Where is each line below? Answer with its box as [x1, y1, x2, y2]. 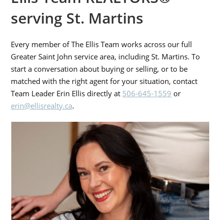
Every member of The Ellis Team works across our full [11, 39, 192, 49]
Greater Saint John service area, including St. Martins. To [11, 51, 200, 61]
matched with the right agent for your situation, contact [11, 76, 198, 86]
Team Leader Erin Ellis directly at [11, 88, 123, 98]
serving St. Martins [11, 7, 144, 28]
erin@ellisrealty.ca [11, 100, 73, 110]
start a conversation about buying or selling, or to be [11, 63, 188, 74]
